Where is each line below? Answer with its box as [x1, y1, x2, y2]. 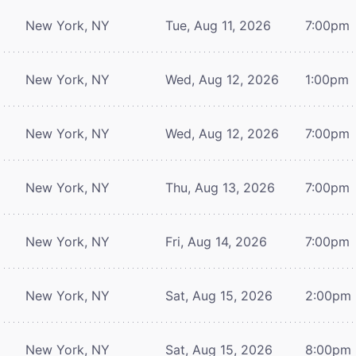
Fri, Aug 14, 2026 [165, 233, 267, 250]
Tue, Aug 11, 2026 [165, 17, 271, 33]
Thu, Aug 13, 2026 [165, 179, 275, 195]
